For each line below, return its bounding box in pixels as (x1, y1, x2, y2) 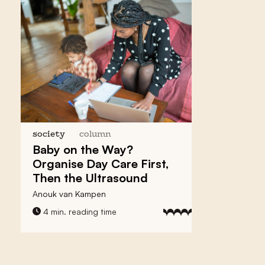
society (33, 130, 65, 138)
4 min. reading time (41, 206, 117, 216)
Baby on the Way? (33, 141, 133, 157)
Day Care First (86, 156, 166, 171)
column (79, 130, 111, 138)
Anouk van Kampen (33, 188, 106, 199)
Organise (33, 156, 86, 171)
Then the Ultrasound (33, 170, 148, 185)
